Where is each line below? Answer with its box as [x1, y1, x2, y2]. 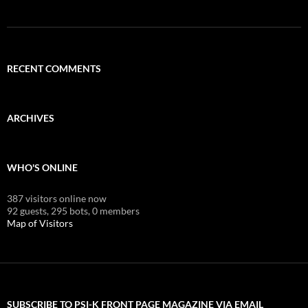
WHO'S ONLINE [7, 161, 78, 173]
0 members [92, 204, 140, 217]
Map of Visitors [7, 217, 73, 229]
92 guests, [7, 204, 49, 217]
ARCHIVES [7, 111, 54, 124]
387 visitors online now [7, 192, 107, 204]
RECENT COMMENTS [7, 62, 101, 74]
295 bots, [51, 204, 90, 217]
